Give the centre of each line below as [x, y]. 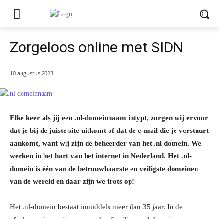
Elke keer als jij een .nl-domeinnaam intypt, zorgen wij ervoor [109, 118]
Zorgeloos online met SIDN [97, 47]
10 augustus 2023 [32, 73]
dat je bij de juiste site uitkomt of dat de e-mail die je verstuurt [109, 131]
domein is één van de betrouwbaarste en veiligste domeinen [104, 169]
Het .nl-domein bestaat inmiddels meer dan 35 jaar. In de [96, 207]
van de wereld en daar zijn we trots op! [72, 182]
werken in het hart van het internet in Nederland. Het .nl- [101, 156]
